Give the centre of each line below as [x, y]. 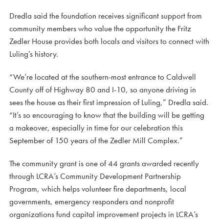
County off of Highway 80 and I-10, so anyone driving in [103, 90]
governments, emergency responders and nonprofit [92, 202]
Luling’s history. [34, 54]
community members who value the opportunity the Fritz [100, 29]
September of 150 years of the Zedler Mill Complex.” [96, 141]
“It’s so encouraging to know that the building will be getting [107, 115]
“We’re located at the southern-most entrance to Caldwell [103, 77]
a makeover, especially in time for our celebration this [96, 128]
